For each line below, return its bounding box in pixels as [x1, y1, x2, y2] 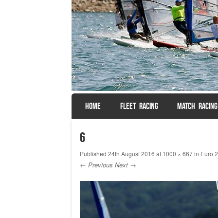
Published [79, 149, 108, 158]
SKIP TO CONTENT [77, 99, 127, 109]
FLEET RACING [120, 101, 158, 111]
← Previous [79, 160, 113, 169]
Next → [114, 160, 136, 169]
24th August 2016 [108, 149, 155, 158]
